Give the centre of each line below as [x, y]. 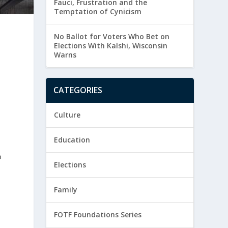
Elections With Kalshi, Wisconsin [111, 46]
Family [66, 190]
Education [72, 140]
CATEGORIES [78, 90]
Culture [67, 115]
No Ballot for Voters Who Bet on [112, 37]
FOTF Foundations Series [98, 215]
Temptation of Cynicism [98, 12]
